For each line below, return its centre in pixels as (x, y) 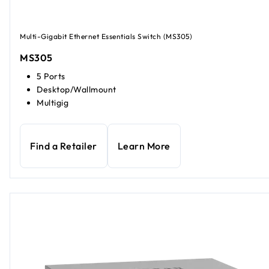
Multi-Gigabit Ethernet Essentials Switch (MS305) (106, 36)
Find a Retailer (64, 146)
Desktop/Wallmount (77, 90)
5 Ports (51, 77)
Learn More (144, 146)
